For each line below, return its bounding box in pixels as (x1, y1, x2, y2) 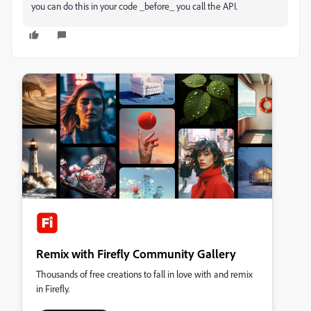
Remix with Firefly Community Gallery (36, 246, 236, 261)
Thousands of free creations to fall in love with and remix (36, 268, 253, 280)
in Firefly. (36, 283, 69, 294)
